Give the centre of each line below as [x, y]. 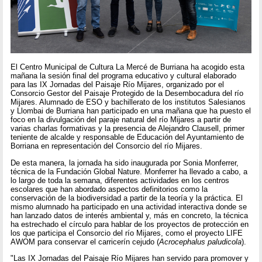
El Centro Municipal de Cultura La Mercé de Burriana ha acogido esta [128, 67]
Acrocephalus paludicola [201, 242]
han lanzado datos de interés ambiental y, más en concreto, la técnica [130, 215]
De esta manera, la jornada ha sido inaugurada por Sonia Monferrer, [125, 163]
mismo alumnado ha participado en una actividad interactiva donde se [129, 206]
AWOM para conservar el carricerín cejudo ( [85, 242]
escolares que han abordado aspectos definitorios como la [109, 189]
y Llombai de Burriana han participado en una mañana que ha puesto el [131, 111]
